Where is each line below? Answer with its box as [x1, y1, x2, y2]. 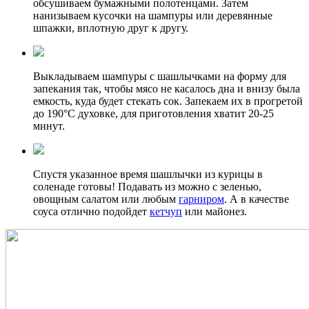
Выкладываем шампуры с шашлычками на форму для [33, 70, 286, 83]
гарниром [179, 193, 224, 206]
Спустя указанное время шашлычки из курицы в [33, 168, 263, 181]
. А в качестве [224, 193, 289, 206]
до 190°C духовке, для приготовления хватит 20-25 [33, 108, 274, 120]
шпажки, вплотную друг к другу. [33, 22, 188, 34]
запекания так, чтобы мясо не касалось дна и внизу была [33, 83, 300, 95]
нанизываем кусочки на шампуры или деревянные [33, 10, 272, 22]
